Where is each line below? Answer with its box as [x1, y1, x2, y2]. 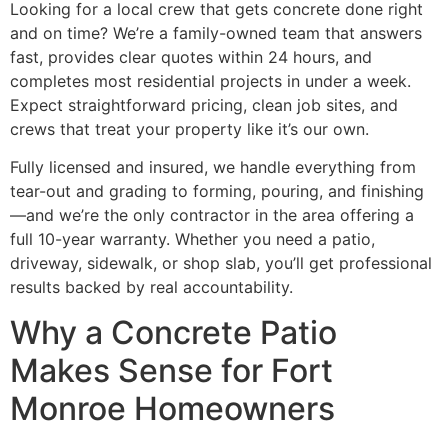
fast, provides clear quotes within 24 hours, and [10, 47, 372, 67]
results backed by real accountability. [10, 277, 293, 298]
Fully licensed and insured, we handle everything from [10, 157, 416, 178]
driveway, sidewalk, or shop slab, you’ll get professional [10, 253, 432, 274]
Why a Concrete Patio [10, 312, 337, 352]
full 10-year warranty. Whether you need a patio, [10, 229, 375, 250]
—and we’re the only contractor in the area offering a [10, 205, 414, 226]
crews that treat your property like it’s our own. [10, 119, 369, 139]
